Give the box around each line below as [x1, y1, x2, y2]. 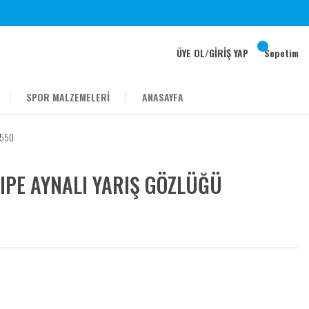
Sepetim [264, 46, 299, 60]
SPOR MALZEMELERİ [26, 90, 110, 104]
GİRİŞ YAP [209, 46, 248, 60]
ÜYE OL [177, 46, 205, 60]
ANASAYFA [142, 90, 183, 104]
